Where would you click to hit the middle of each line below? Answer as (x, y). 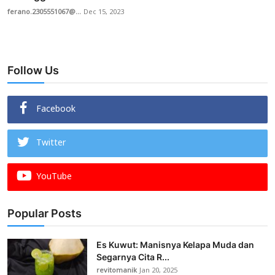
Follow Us (33, 71)
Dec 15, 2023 (104, 13)
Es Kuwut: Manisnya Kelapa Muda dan (175, 245)
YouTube (54, 177)
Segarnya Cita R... (133, 257)
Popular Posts (45, 214)
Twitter (51, 144)
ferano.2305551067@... (44, 13)
